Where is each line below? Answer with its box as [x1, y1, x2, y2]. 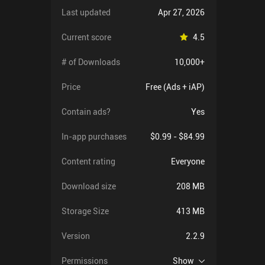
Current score [62, 31, 111, 43]
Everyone [171, 156, 205, 167]
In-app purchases [62, 131, 127, 142]
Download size [62, 180, 116, 192]
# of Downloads [62, 56, 120, 67]
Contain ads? [62, 106, 111, 117]
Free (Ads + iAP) [146, 81, 205, 92]
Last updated [62, 7, 111, 18]
